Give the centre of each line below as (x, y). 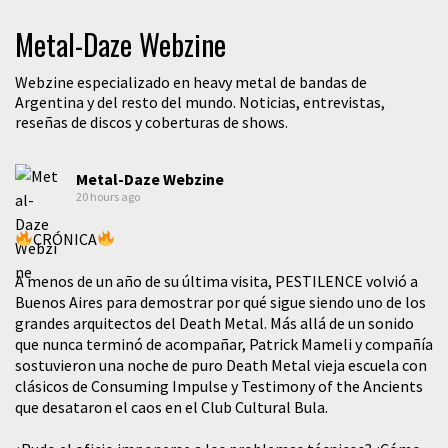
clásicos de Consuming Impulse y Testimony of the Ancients (219, 385)
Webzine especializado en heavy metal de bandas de (191, 81)
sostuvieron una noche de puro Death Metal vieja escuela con (221, 364)
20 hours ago (108, 196)
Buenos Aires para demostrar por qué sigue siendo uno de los (220, 301)
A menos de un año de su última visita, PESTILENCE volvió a (216, 280)
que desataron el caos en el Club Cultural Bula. (171, 406)
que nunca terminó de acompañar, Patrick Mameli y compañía (224, 343)
